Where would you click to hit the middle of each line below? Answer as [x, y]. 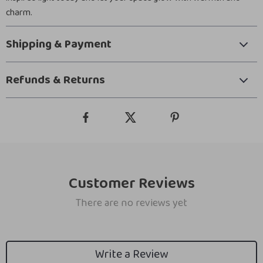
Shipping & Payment [59, 44]
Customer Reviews [131, 183]
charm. [19, 13]
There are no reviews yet [131, 203]
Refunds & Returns [55, 80]
